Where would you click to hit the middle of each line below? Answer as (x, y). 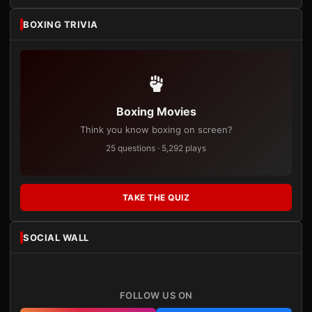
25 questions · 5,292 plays (156, 148)
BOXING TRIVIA (61, 24)
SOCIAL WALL (56, 237)
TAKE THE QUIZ (156, 197)
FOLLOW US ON (156, 295)
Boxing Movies (156, 111)
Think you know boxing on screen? (156, 130)
